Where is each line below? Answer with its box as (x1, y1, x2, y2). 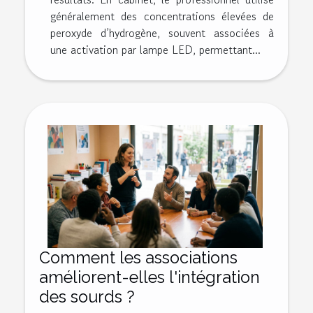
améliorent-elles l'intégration (39, 267, 260, 286)
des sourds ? (39, 286, 135, 306)
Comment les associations (39, 247, 238, 267)
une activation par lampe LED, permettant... (50, 41, 261, 58)
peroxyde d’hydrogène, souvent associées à (50, 24, 274, 41)
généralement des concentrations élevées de (50, 7, 274, 24)
